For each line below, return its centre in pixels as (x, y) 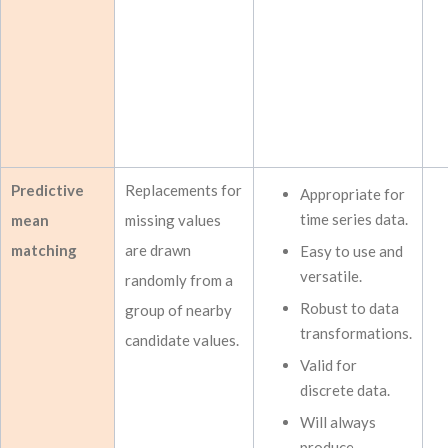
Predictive (47, 190)
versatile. (331, 276)
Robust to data (349, 308)
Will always (338, 422)
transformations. (356, 333)
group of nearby (178, 310)
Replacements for (183, 190)
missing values (173, 220)
